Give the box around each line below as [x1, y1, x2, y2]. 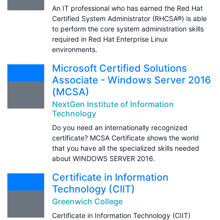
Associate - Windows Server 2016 [52, 74, 211, 86]
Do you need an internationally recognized [52, 123, 188, 132]
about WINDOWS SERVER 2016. [52, 154, 155, 163]
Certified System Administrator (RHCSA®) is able [52, 14, 207, 23]
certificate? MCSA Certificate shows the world [52, 133, 199, 142]
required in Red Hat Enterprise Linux [52, 34, 168, 43]
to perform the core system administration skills [52, 24, 204, 33]
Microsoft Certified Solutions [52, 62, 187, 74]
